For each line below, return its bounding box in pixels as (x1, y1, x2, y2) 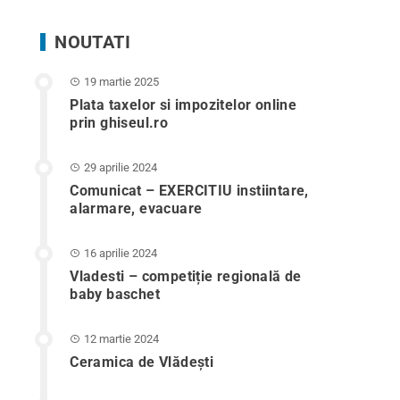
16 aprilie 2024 (84, 246, 158, 260)
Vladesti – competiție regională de (70, 268, 302, 285)
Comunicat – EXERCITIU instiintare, (70, 182, 309, 199)
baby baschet (70, 286, 160, 303)
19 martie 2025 (84, 75, 160, 88)
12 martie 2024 (84, 332, 160, 346)
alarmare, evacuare (70, 200, 203, 217)
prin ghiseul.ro (70, 114, 169, 131)
